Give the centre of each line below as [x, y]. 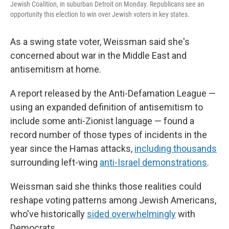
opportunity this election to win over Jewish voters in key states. [100, 14]
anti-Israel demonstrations [153, 162]
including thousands [176, 148]
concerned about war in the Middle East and [98, 55]
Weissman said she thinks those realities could [106, 186]
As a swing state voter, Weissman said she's [100, 42]
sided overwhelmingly [131, 214]
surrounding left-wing [55, 162]
